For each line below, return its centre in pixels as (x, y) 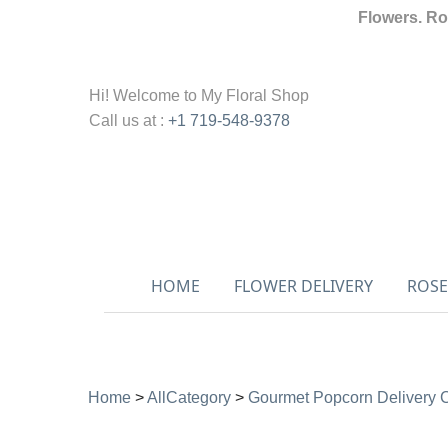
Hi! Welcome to (145, 95)
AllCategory (189, 397)
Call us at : (128, 120)
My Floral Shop (255, 95)
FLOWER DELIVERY (303, 286)
